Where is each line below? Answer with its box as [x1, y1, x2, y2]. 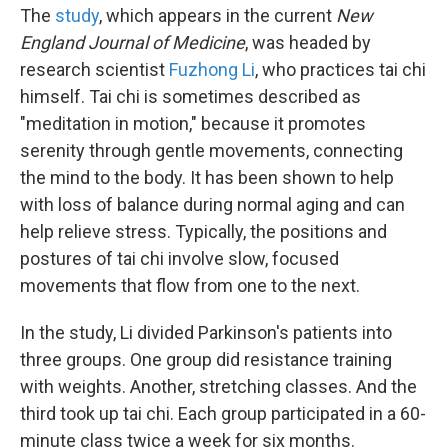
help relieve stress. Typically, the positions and [20, 221, 387, 243]
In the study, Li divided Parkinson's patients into [20, 322, 392, 344]
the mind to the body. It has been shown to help [20, 167, 394, 189]
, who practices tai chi [255, 59, 426, 81]
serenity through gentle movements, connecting [20, 140, 403, 162]
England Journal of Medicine [20, 32, 245, 54]
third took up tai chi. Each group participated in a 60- [20, 403, 426, 425]
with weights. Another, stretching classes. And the [20, 376, 417, 398]
